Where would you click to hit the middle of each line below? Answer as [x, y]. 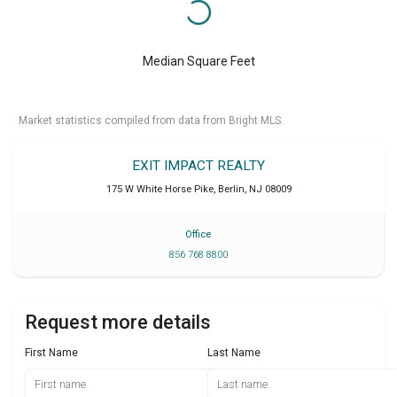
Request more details [118, 322]
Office [198, 234]
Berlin [231, 189]
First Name [51, 352]
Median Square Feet [198, 61]
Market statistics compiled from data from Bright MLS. [151, 120]
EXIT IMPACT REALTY [198, 165]
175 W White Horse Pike [160, 189]
